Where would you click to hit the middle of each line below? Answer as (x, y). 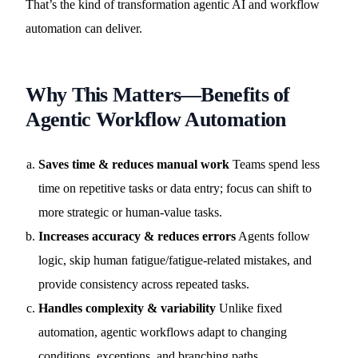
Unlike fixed (249, 308)
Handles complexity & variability (127, 308)
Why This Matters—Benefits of (158, 95)
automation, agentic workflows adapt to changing (163, 332)
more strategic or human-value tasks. (131, 212)
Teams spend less (275, 164)
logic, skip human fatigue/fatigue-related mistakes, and (175, 260)
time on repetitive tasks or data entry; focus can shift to (175, 188)
